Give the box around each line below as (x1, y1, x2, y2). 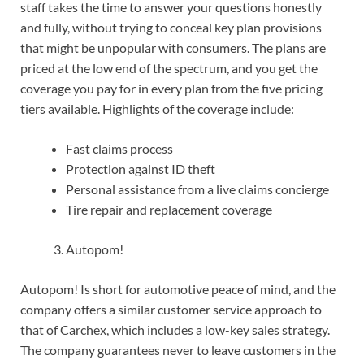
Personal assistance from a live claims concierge (66, 181, 329, 197)
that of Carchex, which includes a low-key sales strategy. (20, 322, 330, 338)
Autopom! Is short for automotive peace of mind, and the (20, 281, 336, 297)
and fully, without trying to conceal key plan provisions (20, 19, 322, 36)
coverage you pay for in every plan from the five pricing (20, 80, 323, 97)
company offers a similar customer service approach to (20, 301, 322, 318)
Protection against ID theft (66, 161, 215, 177)
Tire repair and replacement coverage (66, 201, 272, 218)
